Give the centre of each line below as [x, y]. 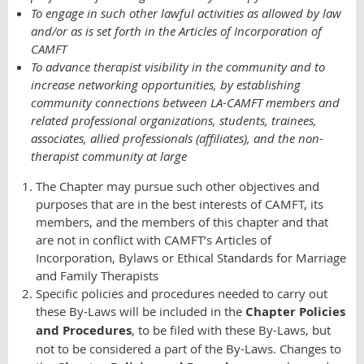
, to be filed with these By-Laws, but [231, 330]
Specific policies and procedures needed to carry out [182, 293]
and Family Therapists [97, 275]
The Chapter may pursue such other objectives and [178, 186]
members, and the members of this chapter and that [182, 222]
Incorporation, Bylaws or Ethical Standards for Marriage [191, 258]
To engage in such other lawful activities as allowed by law [186, 13]
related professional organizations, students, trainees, [174, 120]
